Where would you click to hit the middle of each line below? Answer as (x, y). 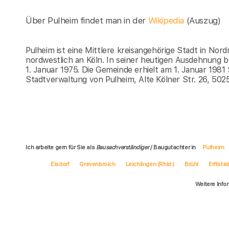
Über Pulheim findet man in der (87, 20)
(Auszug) (203, 20)
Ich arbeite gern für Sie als (61, 147)
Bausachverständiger (122, 147)
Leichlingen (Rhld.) (150, 164)
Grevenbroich (97, 164)
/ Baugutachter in (173, 147)
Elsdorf (60, 164)
